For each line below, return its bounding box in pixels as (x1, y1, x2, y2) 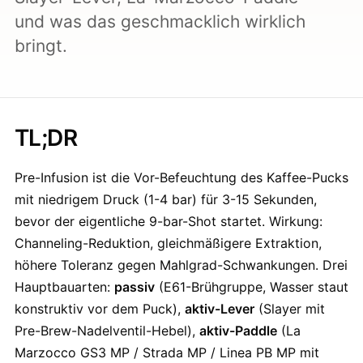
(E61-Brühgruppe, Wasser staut (155, 279, 348, 295)
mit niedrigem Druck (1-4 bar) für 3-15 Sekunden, (15, 191, 317, 207)
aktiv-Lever (185, 301, 254, 317)
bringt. (15, 36, 67, 56)
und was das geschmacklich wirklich (15, 11, 305, 32)
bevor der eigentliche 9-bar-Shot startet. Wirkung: (15, 213, 322, 229)
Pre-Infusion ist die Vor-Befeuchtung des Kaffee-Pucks (15, 169, 348, 186)
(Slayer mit (254, 301, 325, 317)
